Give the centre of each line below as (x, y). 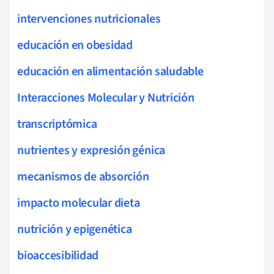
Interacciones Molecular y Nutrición (106, 98)
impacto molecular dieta (79, 203)
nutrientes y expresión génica (91, 150)
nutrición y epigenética (75, 229)
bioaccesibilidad (58, 255)
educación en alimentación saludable (110, 71)
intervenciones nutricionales (89, 19)
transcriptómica (57, 124)
